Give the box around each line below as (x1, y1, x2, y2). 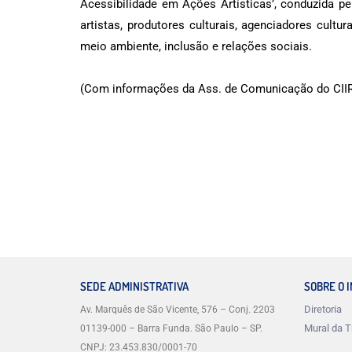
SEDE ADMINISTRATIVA (80, 279, 189, 295)
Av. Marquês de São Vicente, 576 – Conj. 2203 (80, 304, 275, 316)
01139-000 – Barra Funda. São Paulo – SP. (80, 323, 262, 335)
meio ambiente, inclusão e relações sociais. (80, 39, 312, 54)
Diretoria (304, 303, 342, 316)
